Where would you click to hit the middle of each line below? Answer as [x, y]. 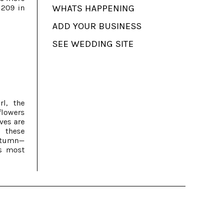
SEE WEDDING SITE [93, 44]
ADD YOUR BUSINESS [97, 26]
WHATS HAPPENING [93, 8]
